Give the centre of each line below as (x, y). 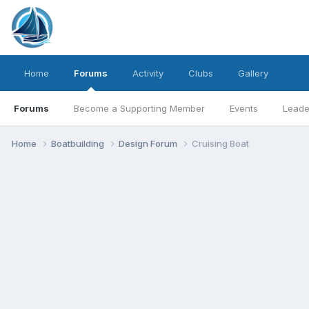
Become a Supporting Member (139, 108)
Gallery (253, 73)
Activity (148, 73)
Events (244, 108)
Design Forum (149, 143)
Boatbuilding (79, 143)
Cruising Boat (220, 143)
